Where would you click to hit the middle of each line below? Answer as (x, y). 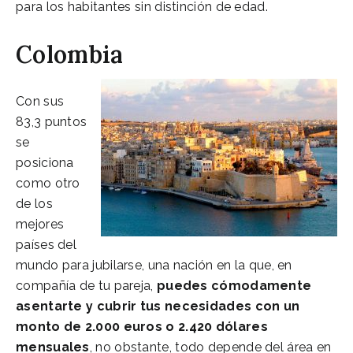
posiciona (45, 162)
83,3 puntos (52, 121)
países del (46, 244)
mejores (40, 224)
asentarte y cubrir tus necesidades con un (158, 306)
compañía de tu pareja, (86, 285)
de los (34, 203)
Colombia (70, 54)
